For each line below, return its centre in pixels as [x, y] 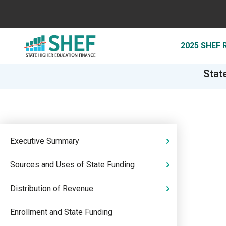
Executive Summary [45, 141]
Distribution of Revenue [52, 188]
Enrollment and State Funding [61, 212]
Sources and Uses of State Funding [72, 165]
